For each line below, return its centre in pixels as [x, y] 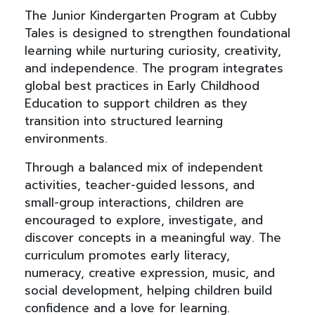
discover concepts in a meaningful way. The [153, 238]
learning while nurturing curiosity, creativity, [153, 51]
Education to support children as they [136, 104]
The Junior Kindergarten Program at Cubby [151, 16]
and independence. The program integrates [154, 69]
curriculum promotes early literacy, [127, 256]
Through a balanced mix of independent [144, 168]
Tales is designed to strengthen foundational [157, 33]
